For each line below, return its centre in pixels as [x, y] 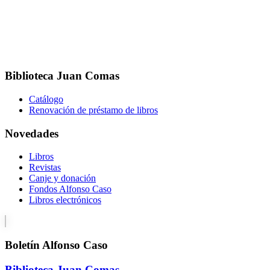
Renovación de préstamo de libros [93, 110]
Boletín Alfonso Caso [56, 245]
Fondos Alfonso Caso [70, 189]
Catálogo [46, 99]
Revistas [45, 168]
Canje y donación [62, 178]
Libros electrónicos [65, 200]
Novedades [32, 133]
